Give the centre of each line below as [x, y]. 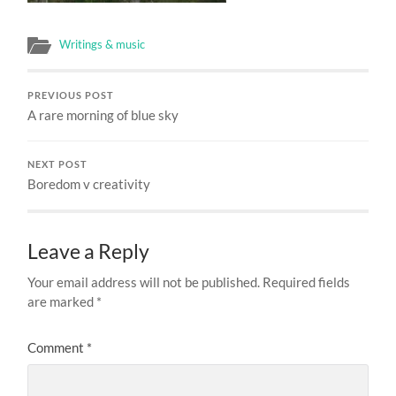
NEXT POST [58, 164]
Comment [57, 347]
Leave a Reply [89, 251]
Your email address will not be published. [144, 282]
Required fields [307, 282]
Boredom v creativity [89, 183]
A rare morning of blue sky [103, 114]
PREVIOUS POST [71, 95]
